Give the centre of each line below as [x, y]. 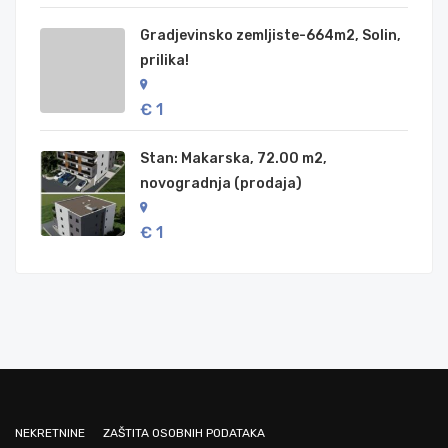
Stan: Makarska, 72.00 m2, [233, 159]
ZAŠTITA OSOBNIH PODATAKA [184, 433]
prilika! [164, 61]
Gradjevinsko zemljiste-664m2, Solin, [270, 36]
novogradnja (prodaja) [221, 184]
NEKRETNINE [50, 433]
